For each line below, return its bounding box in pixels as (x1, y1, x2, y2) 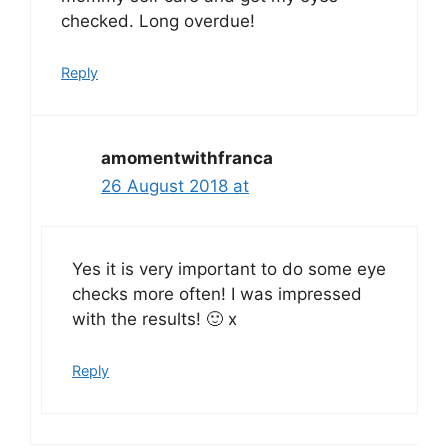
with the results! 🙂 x (72, 309, 237, 330)
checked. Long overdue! (61, 11, 255, 32)
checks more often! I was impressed (72, 284, 362, 305)
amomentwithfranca (101, 147, 273, 168)
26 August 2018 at (101, 175, 249, 196)
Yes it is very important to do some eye (72, 259, 386, 280)
